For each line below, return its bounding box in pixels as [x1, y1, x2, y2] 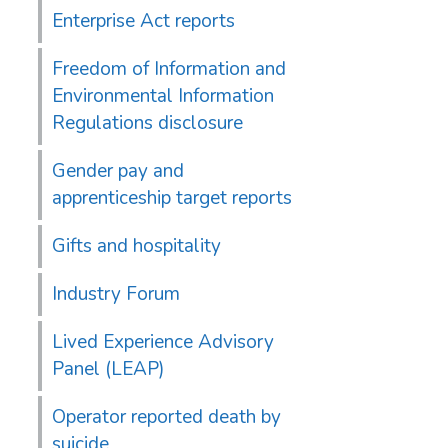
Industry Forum [52, 281, 180, 308]
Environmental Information [52, 83, 274, 110]
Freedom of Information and [52, 56, 286, 83]
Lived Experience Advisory [52, 329, 274, 356]
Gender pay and [52, 158, 184, 185]
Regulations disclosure [52, 110, 243, 137]
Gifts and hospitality [52, 233, 221, 260]
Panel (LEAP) [52, 356, 165, 383]
